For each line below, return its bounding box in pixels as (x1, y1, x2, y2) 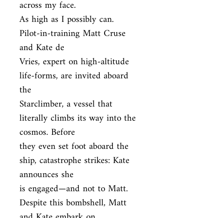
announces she (19, 165, 73, 184)
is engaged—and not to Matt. (19, 180, 128, 199)
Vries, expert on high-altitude (19, 53, 129, 72)
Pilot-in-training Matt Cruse (19, 24, 126, 43)
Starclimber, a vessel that (19, 95, 112, 114)
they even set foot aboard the (19, 137, 128, 156)
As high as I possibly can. (19, 10, 114, 29)
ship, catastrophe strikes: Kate (19, 151, 129, 170)
